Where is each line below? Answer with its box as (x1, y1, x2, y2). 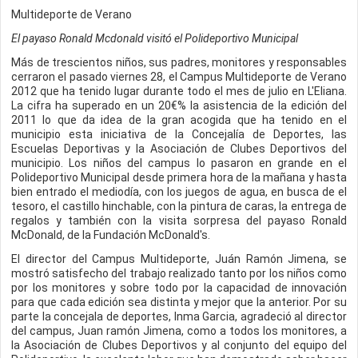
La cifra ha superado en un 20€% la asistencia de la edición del (11, 99, 347, 112)
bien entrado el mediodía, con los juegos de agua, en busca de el (11, 185, 347, 198)
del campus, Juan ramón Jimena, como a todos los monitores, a (11, 324, 347, 337)
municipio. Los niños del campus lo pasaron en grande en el (11, 157, 347, 169)
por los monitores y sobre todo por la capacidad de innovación (11, 281, 347, 294)
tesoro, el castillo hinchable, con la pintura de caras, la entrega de (11, 200, 347, 213)
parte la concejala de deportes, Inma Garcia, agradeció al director (11, 310, 347, 323)
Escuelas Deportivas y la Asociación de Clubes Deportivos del (11, 142, 347, 155)
